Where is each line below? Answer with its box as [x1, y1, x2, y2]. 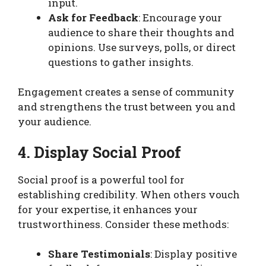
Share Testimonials [48, 247, 150, 261]
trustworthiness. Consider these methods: [18, 217, 229, 231]
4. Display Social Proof [18, 142, 181, 162]
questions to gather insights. [48, 55, 194, 69]
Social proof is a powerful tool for [18, 172, 185, 186]
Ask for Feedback [48, 10, 138, 24]
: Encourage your [138, 10, 222, 24]
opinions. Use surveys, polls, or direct [48, 40, 236, 54]
